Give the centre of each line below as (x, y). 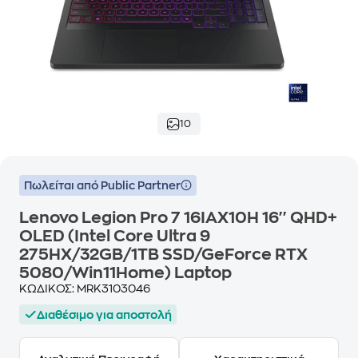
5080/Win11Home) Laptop (125, 273)
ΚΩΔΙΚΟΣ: (48, 288)
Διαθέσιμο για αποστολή (104, 314)
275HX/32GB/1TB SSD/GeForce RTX (163, 255)
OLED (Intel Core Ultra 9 (115, 236)
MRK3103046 (113, 288)
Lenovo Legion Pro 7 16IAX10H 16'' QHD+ (178, 218)
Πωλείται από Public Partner (102, 185)
